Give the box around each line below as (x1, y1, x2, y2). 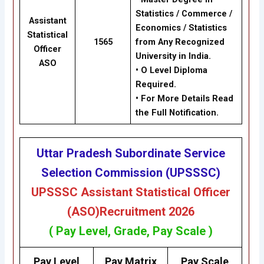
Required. (135, 79, 176, 90)
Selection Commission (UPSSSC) (41, 166, 221, 180)
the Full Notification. (135, 107, 219, 118)
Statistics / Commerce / (135, 8, 232, 19)
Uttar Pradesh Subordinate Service (37, 146, 226, 161)
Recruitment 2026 (100, 204, 195, 219)
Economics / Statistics (135, 22, 227, 34)
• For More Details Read (135, 93, 233, 104)
